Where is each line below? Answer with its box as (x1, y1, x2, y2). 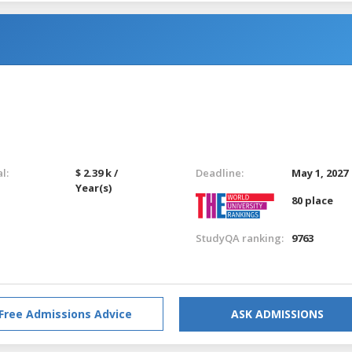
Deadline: (195, 165, 244, 180)
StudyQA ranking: (195, 230, 284, 245)
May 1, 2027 (291, 165, 349, 180)
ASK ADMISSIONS (231, 306, 324, 321)
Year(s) (75, 180, 112, 195)
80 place (291, 192, 334, 207)
